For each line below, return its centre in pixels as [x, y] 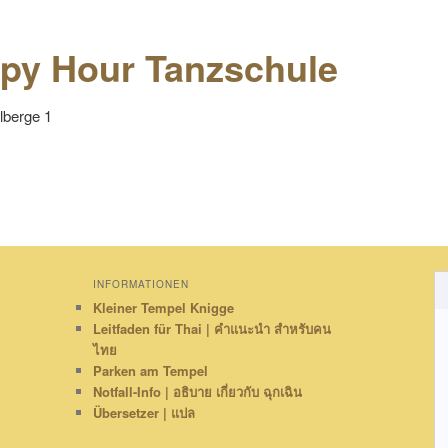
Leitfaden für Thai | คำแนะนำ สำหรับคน [211, 328]
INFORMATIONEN [140, 283]
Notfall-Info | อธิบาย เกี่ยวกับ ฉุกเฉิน [197, 391]
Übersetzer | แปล [143, 412]
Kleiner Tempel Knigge [163, 307]
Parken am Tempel [150, 370]
